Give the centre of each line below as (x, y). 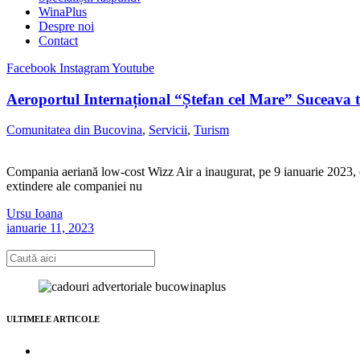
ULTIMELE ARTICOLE (53, 319)
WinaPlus (63, 12)
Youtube (133, 68)
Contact (58, 41)
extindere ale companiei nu (74, 186)
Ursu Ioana (35, 214)
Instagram (84, 68)
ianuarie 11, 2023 (50, 228)
